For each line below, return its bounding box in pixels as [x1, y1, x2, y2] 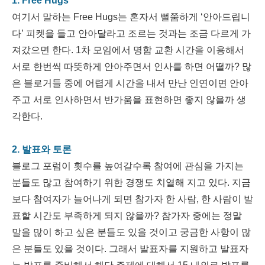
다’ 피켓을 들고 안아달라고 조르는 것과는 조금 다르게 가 [12, 28, 251, 39]
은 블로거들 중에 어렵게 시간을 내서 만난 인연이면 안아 [12, 78, 248, 89]
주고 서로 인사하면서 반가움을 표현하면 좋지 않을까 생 [12, 95, 246, 105]
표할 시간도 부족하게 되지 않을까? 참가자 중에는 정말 [12, 211, 242, 221]
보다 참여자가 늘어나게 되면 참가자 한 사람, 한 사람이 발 [12, 194, 253, 205]
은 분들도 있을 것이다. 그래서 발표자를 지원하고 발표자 [12, 244, 248, 254]
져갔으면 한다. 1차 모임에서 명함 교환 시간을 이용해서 [12, 45, 244, 56]
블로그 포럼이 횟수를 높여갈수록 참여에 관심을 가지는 [12, 161, 244, 172]
